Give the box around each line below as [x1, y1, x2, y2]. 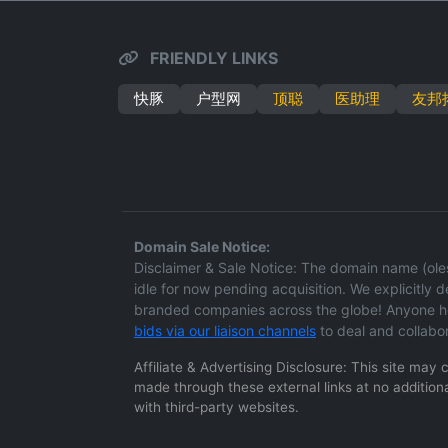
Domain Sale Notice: [134, 238, 270, 255]
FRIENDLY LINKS [146, 48, 278, 68]
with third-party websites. [134, 399, 299, 415]
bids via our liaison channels [134, 322, 316, 339]
